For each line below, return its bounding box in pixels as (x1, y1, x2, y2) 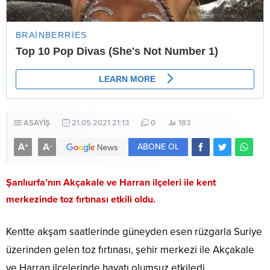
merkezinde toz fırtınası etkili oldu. (6, 193, 155, 206)
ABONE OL (137, 142, 179, 152)
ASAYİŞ (24, 118, 50, 128)
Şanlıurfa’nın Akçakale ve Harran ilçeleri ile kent (6, 177, 216, 189)
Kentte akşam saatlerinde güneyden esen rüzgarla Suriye (6, 225, 262, 239)
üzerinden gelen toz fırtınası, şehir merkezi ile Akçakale (6, 243, 254, 257)
